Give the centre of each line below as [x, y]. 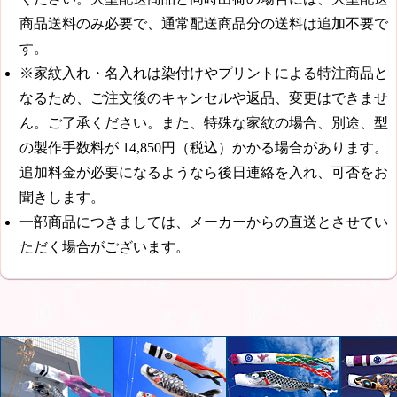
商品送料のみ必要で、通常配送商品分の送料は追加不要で [204, 24]
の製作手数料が [69, 148]
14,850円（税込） [175, 148]
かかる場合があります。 [310, 148]
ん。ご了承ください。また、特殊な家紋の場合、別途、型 [204, 123]
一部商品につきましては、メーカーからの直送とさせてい [204, 222]
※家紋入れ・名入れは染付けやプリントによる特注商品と [204, 74]
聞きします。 [62, 198]
